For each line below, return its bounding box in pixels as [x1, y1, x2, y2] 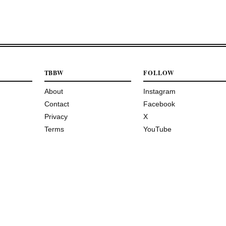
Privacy [44, 112, 68, 121]
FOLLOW [143, 68, 174, 77]
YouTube [143, 125, 172, 133]
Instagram [143, 87, 176, 95]
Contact [44, 99, 69, 108]
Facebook [143, 99, 175, 108]
